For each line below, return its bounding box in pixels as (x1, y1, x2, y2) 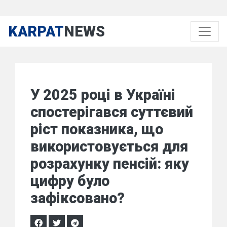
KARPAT (8, 23, 64, 40)
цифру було (30, 172, 109, 190)
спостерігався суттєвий (30, 103, 193, 121)
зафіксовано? (30, 190, 125, 207)
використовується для (30, 138, 188, 155)
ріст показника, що (30, 121, 163, 138)
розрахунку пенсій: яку (30, 155, 189, 172)
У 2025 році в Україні (30, 86, 175, 103)
